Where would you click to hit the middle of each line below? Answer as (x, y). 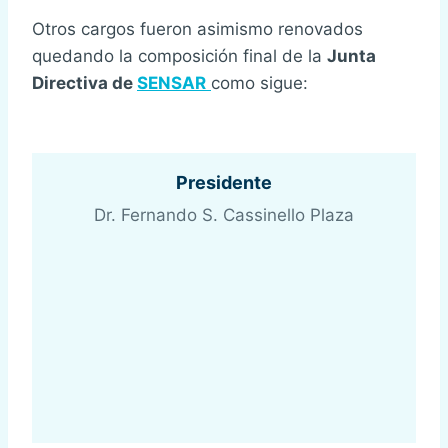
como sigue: (259, 83)
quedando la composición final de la (179, 56)
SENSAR (171, 83)
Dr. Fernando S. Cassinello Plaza (224, 215)
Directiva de (84, 83)
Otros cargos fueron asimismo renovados (197, 29)
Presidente (224, 183)
